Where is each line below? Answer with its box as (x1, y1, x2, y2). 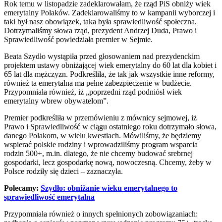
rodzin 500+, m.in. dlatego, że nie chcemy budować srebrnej (4, 149, 193, 158)
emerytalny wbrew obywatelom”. (4, 97, 109, 106)
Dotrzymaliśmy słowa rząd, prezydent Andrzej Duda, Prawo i (4, 26, 197, 35)
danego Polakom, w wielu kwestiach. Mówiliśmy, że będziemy (4, 131, 201, 140)
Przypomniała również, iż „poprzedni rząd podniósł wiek (4, 88, 182, 97)
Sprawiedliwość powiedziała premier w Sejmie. (4, 35, 153, 44)
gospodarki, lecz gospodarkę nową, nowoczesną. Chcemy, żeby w (4, 158, 212, 167)
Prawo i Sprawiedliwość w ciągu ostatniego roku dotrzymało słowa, (4, 122, 217, 131)
